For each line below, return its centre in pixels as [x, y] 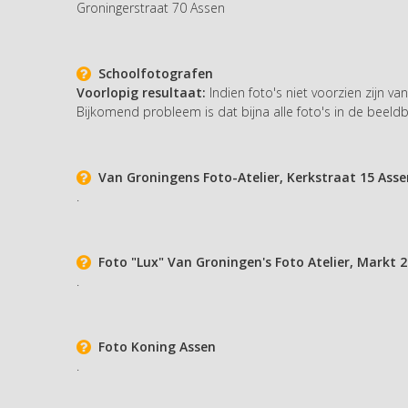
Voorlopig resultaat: [141, 92]
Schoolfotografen [152, 73]
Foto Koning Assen [153, 346]
